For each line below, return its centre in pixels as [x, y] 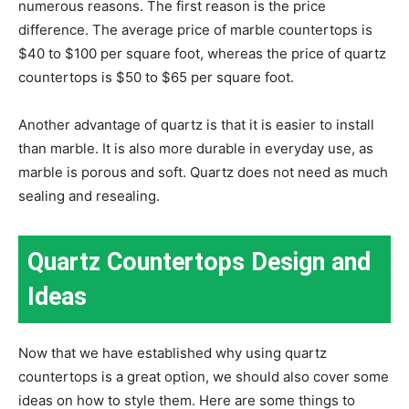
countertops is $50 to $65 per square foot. [156, 77]
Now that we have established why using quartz [173, 352]
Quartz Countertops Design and [199, 262]
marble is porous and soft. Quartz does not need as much [203, 172]
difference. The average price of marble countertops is [195, 29]
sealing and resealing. [89, 195]
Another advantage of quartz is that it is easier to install [196, 124]
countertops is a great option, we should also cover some [204, 376]
